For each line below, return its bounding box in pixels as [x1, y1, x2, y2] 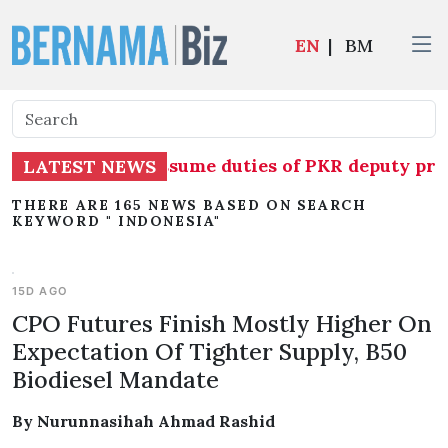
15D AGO [12, 284, 68, 298]
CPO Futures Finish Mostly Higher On [12, 308, 432, 338]
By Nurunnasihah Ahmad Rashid [12, 411, 275, 431]
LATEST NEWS [13, 155, 166, 178]
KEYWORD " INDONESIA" [12, 212, 222, 230]
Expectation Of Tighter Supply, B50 [12, 336, 407, 366]
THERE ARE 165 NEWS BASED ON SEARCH [12, 196, 367, 214]
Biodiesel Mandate [12, 364, 219, 394]
